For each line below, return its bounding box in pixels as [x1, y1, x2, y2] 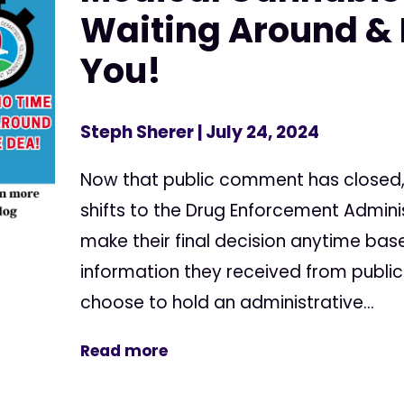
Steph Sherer [80, 119, 195, 144]
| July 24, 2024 [194, 119, 320, 144]
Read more [80, 339, 169, 362]
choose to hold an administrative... [80, 289, 375, 315]
